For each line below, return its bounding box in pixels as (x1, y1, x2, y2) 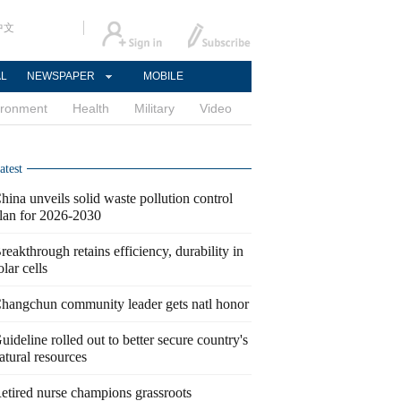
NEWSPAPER (27, 70, 95, 82)
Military (134, 101, 175, 115)
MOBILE (142, 70, 183, 82)
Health (73, 101, 109, 115)
